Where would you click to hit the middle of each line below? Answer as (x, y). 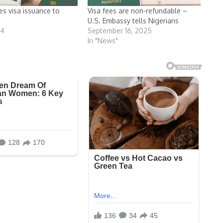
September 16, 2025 (120, 30)
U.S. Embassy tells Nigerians (133, 20)
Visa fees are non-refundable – (138, 10)
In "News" (103, 40)
